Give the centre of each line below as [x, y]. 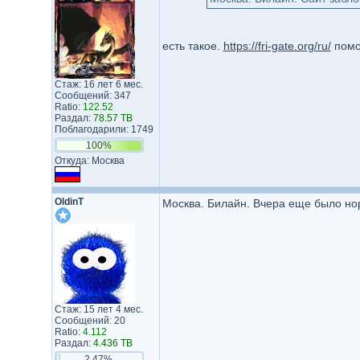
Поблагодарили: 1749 [104, 129]
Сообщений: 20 [90, 321]
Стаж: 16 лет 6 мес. [98, 84]
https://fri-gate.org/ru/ [277, 46]
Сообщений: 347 [92, 96]
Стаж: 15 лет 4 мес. [98, 309]
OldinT [69, 202]
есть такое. [192, 46]
